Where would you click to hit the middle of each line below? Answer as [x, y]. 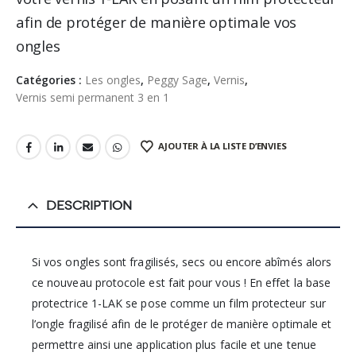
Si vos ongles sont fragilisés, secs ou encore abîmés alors [182, 261]
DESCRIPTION [89, 205]
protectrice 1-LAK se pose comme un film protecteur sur [179, 303]
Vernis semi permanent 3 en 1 [93, 97]
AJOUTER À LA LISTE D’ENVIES [222, 145]
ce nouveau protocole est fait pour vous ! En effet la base [182, 282]
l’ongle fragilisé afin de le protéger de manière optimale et [182, 323]
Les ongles [113, 79]
